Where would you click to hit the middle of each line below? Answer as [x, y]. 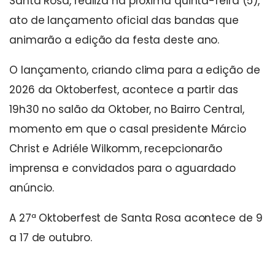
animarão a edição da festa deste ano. [114, 40]
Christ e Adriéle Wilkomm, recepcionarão [116, 148]
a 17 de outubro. [51, 237]
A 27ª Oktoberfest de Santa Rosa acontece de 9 [136, 218]
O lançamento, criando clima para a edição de [135, 70]
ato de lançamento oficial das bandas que [124, 20]
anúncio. [32, 188]
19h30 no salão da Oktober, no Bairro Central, [127, 109]
